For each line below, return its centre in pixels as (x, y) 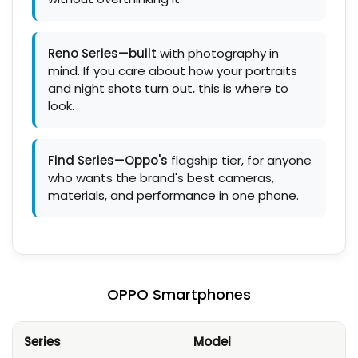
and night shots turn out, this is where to (168, 88)
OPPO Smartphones (179, 294)
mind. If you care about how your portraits (173, 71)
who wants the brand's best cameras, (161, 178)
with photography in (218, 53)
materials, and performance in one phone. (173, 195)
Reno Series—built (102, 53)
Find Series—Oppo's (108, 160)
